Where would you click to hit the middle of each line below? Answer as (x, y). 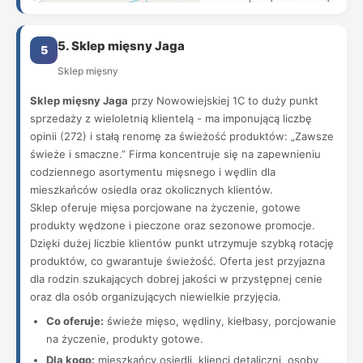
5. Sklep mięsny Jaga (121, 46)
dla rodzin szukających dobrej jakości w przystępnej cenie (176, 279)
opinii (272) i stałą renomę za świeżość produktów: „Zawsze (182, 136)
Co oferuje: (75, 321)
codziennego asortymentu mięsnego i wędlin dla (153, 172)
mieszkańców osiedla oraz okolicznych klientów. (152, 190)
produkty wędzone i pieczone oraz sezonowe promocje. (173, 225)
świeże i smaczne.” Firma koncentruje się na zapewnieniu (175, 154)
